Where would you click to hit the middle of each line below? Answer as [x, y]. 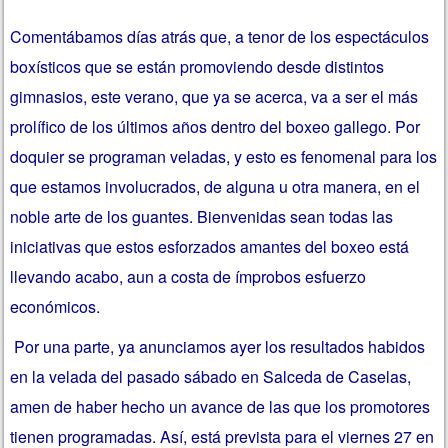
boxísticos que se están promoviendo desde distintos [197, 66]
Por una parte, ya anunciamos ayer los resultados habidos [218, 346]
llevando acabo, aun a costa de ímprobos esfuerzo [188, 276]
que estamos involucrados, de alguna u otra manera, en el [215, 186]
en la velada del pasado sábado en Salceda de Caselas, [211, 376]
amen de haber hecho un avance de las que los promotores [220, 406]
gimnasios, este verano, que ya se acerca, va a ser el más [214, 96]
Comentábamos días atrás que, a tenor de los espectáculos [220, 36]
